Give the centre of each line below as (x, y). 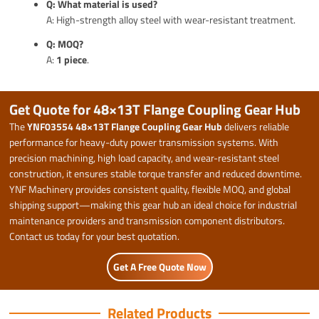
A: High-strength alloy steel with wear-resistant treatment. (171, 19)
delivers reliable (256, 126)
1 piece (72, 59)
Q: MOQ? (65, 43)
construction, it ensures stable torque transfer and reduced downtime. (156, 173)
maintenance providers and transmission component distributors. (147, 220)
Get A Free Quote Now (159, 266)
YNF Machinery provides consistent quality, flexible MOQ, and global (150, 189)
